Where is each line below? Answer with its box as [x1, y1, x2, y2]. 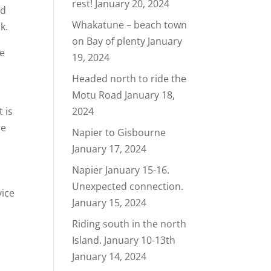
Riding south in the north [72, 217, 187, 230]
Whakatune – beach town [72, 18, 188, 31]
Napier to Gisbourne [72, 126, 166, 139]
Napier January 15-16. [72, 163, 170, 177]
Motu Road [72, 88, 123, 102]
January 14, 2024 [72, 250, 147, 263]
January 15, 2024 [72, 196, 147, 209]
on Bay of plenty [72, 34, 146, 48]
